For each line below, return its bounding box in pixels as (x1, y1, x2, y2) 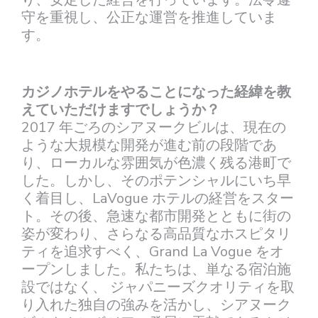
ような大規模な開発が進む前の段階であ (21, 135, 277, 155)
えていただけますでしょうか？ (21, 99, 220, 119)
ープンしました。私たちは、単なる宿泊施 (21, 259, 291, 279)
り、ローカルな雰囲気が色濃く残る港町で (21, 153, 291, 172)
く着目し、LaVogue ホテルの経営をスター (21, 188, 294, 208)
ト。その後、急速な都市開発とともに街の (21, 206, 291, 226)
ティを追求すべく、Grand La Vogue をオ (21, 241, 284, 261)
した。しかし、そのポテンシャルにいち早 (21, 170, 291, 190)
